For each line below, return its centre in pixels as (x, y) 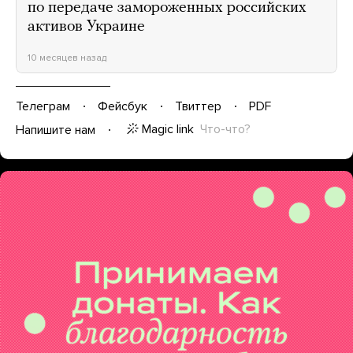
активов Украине (86, 26)
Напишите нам (56, 130)
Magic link (168, 129)
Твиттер (198, 106)
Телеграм (43, 106)
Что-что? (225, 129)
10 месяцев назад (67, 57)
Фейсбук (123, 106)
